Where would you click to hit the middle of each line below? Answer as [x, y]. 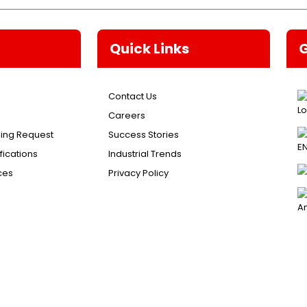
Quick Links [150, 48]
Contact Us [133, 96]
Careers [127, 115]
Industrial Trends [145, 154]
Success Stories [144, 135]
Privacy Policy [139, 173]
